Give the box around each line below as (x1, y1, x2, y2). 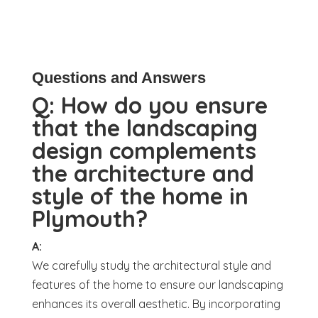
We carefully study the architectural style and (31, 258, 271, 273)
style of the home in (31, 182, 248, 211)
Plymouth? (31, 204, 148, 234)
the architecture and (31, 159, 254, 188)
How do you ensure (60, 91, 268, 120)
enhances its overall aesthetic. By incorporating (31, 297, 280, 312)
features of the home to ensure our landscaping (31, 278, 283, 292)
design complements (31, 136, 256, 165)
